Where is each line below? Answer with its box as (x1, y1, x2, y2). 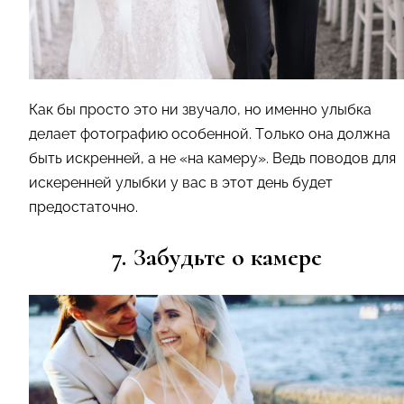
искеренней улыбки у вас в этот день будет (29, 173, 333, 191)
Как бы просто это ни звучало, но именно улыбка (29, 100, 372, 118)
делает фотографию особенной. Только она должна (29, 124, 390, 142)
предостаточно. (29, 197, 138, 216)
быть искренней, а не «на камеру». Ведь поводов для (29, 149, 396, 167)
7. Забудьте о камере (111, 241, 322, 272)
